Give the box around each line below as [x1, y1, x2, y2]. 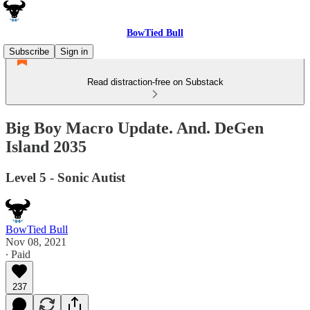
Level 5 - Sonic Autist [6, 170, 125, 185]
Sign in [60, 46, 88, 57]
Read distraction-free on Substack [86, 77, 224, 87]
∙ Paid [6, 248, 30, 260]
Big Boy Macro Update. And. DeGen [6, 118, 264, 137]
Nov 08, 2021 [6, 235, 66, 248]
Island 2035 [6, 137, 86, 156]
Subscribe [9, 46, 49, 57]
